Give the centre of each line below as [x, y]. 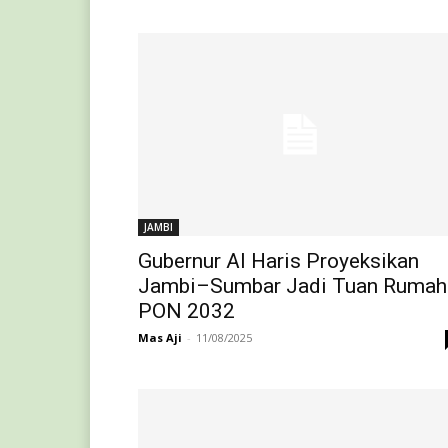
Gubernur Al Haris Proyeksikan [278, 260]
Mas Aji [160, 337]
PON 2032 [186, 310]
